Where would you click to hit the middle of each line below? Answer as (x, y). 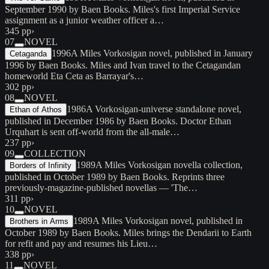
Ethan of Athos (36, 109)
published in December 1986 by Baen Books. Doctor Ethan (118, 121)
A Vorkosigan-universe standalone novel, (164, 109)
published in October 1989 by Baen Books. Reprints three (115, 177)
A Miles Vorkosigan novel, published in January (162, 53)
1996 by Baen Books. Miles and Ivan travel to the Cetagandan (123, 65)
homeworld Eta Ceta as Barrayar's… (74, 76)
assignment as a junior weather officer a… (84, 20)
